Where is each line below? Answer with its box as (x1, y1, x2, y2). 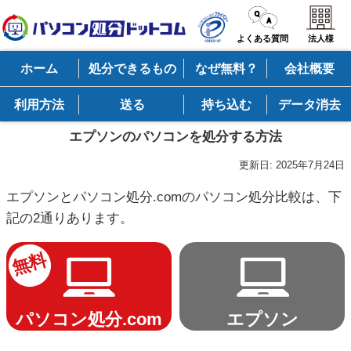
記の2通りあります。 (6, 210, 133, 226)
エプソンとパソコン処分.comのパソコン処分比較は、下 (6, 189, 342, 204)
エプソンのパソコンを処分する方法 (69, 129, 282, 145)
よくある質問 (237, 34, 289, 44)
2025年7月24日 (276, 158, 345, 171)
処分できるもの (88, 61, 176, 75)
